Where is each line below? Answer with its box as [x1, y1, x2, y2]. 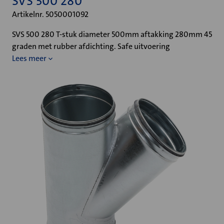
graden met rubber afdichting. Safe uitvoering [12, 41, 170, 51]
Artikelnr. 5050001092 [12, 9, 88, 19]
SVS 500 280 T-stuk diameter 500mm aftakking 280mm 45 [12, 29, 212, 39]
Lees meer [12, 53, 46, 63]
